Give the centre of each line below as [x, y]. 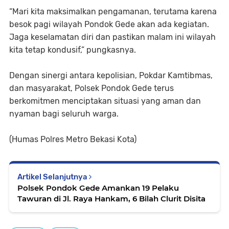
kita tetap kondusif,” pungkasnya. [73, 50]
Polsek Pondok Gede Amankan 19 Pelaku [98, 188]
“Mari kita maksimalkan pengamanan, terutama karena [113, 12]
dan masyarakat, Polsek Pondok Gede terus [91, 88]
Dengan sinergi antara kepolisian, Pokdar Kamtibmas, [111, 76]
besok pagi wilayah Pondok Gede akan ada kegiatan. [109, 25]
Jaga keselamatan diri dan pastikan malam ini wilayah [112, 37]
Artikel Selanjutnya [53, 177]
